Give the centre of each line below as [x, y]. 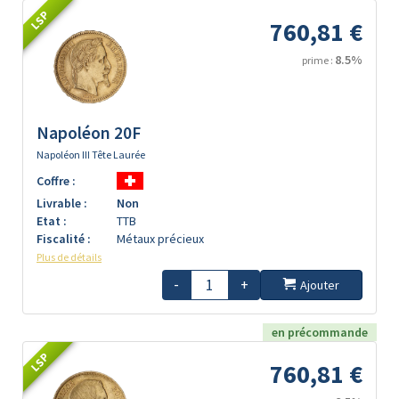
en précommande [320, 332]
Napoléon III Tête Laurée [91, 154]
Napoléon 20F [89, 132]
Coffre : [56, 180]
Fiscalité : [64, 238]
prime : [318, 60]
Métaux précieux [160, 238]
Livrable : [62, 203]
